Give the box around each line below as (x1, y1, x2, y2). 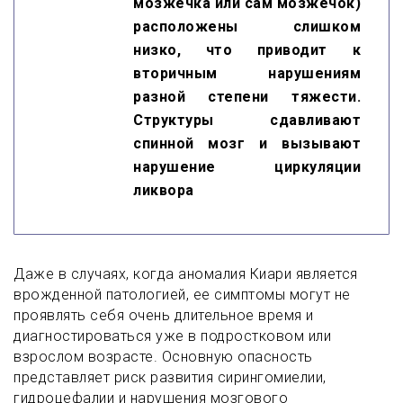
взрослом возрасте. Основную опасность (13, 348, 313, 365)
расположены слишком (133, 18, 361, 35)
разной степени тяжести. (133, 88, 361, 105)
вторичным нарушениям (133, 65, 361, 82)
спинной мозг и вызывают (133, 135, 361, 152)
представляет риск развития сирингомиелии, (13, 369, 327, 386)
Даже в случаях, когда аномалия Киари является (13, 265, 358, 282)
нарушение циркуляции (133, 158, 361, 175)
